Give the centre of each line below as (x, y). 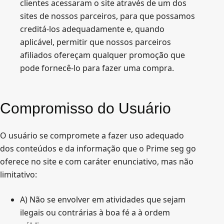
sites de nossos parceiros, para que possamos (107, 16)
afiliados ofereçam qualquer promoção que (102, 55)
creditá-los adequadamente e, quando (92, 29)
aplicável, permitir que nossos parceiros (95, 42)
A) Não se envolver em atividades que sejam (103, 199)
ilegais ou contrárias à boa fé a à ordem (95, 212)
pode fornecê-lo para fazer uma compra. (97, 68)
